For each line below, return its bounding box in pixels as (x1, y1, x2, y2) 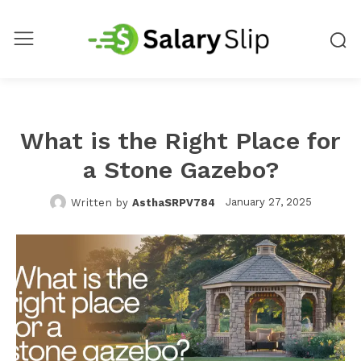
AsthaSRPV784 (131, 196, 215, 209)
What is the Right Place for (20, 126, 341, 155)
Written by (70, 196, 129, 209)
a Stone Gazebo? (82, 155, 279, 184)
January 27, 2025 (225, 196, 312, 209)
